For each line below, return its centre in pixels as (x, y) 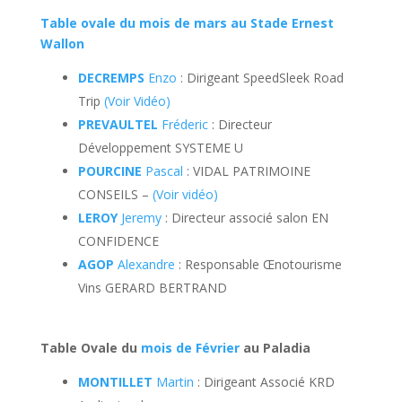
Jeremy (139, 218)
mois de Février (190, 348)
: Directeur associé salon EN (245, 218)
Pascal (162, 171)
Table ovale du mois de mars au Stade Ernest (187, 23)
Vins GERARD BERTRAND (152, 288)
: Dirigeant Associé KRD (264, 382)
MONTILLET (115, 382)
